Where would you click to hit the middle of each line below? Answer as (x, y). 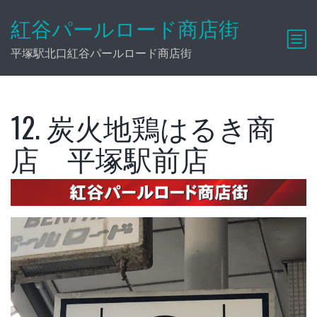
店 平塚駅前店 (110, 158)
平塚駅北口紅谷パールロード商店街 (101, 53)
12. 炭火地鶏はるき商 (143, 127)
